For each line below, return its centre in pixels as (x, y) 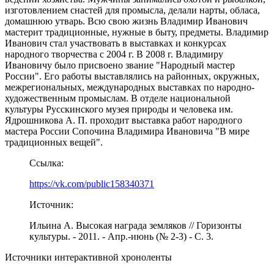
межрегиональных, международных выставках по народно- (130, 87)
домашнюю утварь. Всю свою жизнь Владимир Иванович (126, 21)
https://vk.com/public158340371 (92, 183)
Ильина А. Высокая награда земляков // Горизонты (135, 225)
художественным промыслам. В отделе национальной (118, 98)
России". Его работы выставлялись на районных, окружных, (132, 76)
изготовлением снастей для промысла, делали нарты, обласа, (132, 10)
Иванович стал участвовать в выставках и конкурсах (116, 43)
